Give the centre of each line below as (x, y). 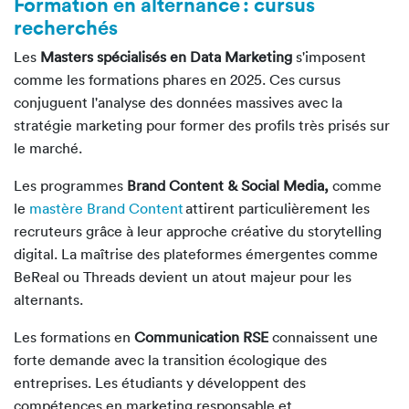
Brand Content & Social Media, (228, 186)
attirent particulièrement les (277, 209)
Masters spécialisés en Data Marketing (166, 57)
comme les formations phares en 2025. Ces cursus (177, 80)
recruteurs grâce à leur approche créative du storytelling (198, 231)
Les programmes (70, 186)
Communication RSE (201, 337)
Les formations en (74, 337)
